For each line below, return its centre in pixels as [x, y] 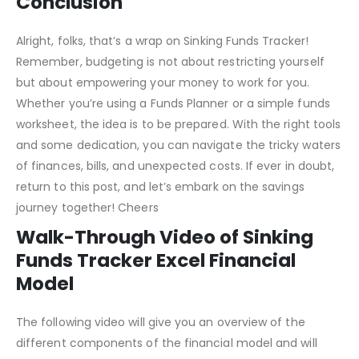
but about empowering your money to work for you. [163, 122]
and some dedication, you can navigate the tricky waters [178, 185]
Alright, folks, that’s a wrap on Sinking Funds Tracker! [162, 81]
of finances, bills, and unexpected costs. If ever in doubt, [175, 206]
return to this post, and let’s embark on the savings [160, 226]
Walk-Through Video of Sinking [165, 277]
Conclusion [69, 42]
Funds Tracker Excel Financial [156, 300]
